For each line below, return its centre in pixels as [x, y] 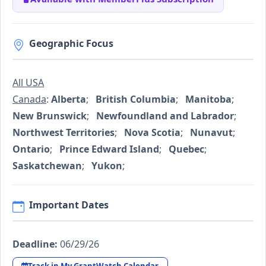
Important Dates [69, 205]
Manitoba [208, 99]
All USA [28, 83]
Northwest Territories [64, 133]
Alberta [69, 99]
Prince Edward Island [109, 149]
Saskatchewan [47, 166]
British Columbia [136, 99]
